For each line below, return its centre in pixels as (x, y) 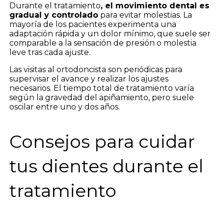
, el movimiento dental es (155, 6)
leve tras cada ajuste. (50, 53)
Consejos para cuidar (102, 142)
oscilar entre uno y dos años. (64, 107)
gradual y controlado (54, 15)
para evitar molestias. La (145, 15)
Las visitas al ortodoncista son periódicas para (96, 70)
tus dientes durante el (106, 166)
